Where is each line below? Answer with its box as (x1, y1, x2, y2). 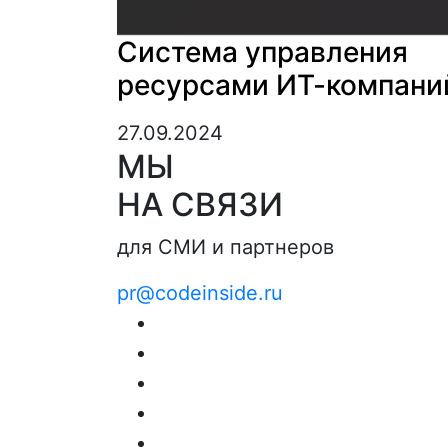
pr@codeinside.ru (117, 281, 283, 305)
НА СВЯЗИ (117, 185, 283, 224)
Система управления (117, 35, 408, 69)
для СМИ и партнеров (117, 235, 334, 259)
